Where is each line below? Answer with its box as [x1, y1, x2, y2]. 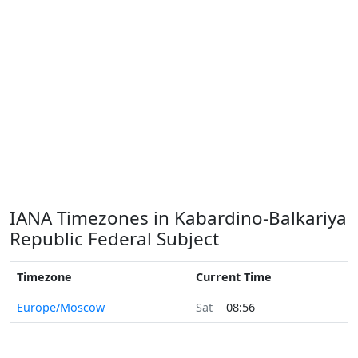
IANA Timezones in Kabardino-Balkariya [10, 205, 347, 230]
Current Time [196, 269, 272, 284]
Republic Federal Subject [10, 226, 219, 251]
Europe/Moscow [17, 300, 105, 315]
